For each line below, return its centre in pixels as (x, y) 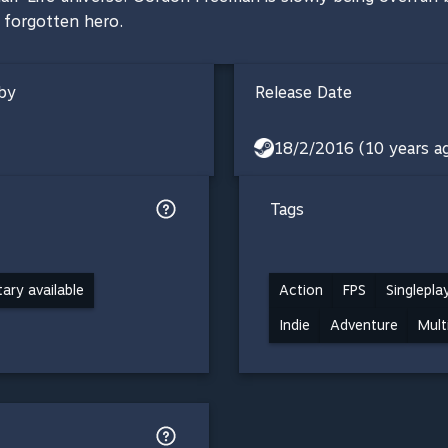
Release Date (303, 92)
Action (301, 289)
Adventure (364, 324)
